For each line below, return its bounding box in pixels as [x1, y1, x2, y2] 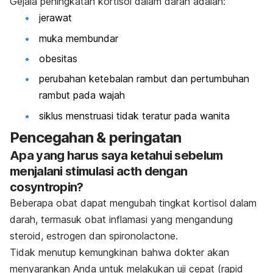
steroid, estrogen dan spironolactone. [10, 230, 178, 243]
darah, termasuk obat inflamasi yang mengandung [10, 213, 233, 226]
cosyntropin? [10, 180, 83, 195]
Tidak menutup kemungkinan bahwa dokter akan [10, 246, 229, 259]
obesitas [39, 52, 77, 65]
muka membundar [39, 32, 118, 44]
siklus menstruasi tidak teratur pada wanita [39, 109, 230, 122]
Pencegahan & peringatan [10, 129, 182, 147]
